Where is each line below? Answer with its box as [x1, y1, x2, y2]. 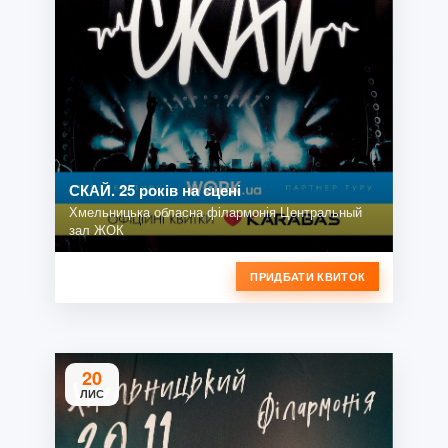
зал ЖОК [68, 219, 124, 239]
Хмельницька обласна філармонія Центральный [68, 201, 362, 221]
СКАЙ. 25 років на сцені [68, 178, 241, 201]
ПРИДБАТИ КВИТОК [250, 268, 366, 284]
